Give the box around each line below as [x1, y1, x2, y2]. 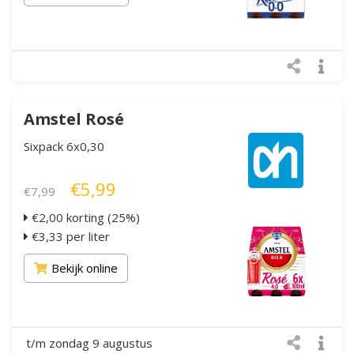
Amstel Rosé [24, 107, 124, 130]
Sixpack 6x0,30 [24, 137, 104, 154]
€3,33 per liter [28, 228, 110, 244]
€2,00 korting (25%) [28, 209, 140, 225]
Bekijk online [51, 259, 118, 276]
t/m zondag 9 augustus [26, 334, 153, 351]
